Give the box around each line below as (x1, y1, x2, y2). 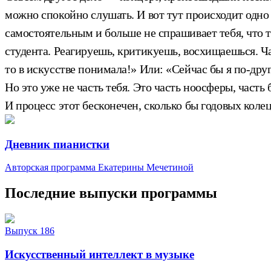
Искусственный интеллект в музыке (5, 247, 194, 261)
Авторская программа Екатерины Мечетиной (5, 162, 194, 173)
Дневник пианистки (5, 137, 109, 151)
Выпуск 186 (5, 226, 54, 237)
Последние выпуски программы (5, 185, 217, 201)
